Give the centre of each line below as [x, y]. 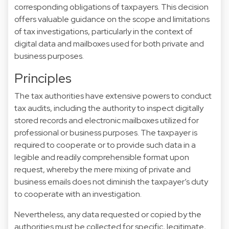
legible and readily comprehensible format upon [102, 157]
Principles [43, 78]
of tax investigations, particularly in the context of [104, 31]
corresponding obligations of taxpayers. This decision [111, 7]
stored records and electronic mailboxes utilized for [107, 120]
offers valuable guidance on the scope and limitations [112, 19]
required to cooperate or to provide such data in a [105, 145]
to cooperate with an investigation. [78, 194]
